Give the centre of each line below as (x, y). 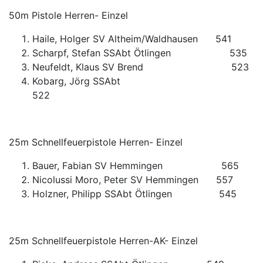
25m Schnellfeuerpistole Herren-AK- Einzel (103, 241)
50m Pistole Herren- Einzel (68, 15)
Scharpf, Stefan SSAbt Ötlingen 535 (140, 53)
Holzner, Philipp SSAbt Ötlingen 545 (134, 194)
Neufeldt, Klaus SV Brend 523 (141, 67)
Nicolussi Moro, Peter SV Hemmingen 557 (133, 180)
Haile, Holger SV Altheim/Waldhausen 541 (132, 39)
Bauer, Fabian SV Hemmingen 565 (136, 166)
